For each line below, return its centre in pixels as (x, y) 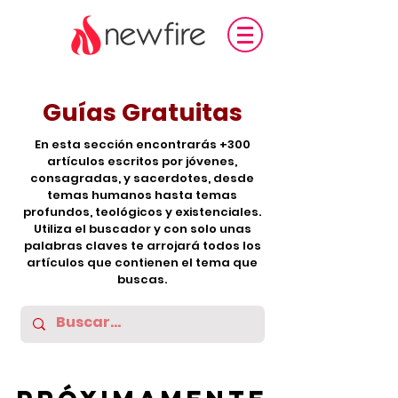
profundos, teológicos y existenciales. (142, 212)
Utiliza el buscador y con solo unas (142, 229)
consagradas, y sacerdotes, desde (142, 178)
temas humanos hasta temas (142, 195)
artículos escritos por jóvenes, (142, 161)
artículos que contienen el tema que (142, 263)
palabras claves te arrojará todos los (142, 246)
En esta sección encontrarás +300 (142, 144)
